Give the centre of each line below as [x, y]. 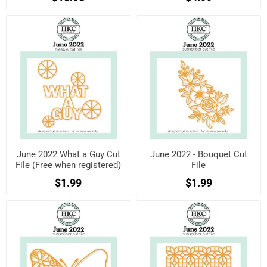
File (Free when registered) [69, 165]
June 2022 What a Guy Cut [68, 154]
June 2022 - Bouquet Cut [198, 154]
